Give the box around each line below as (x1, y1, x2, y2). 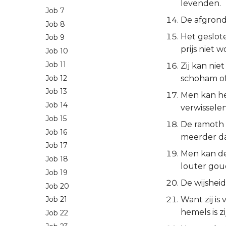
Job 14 (45, 100, 68, 110)
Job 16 (45, 127, 67, 137)
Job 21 (45, 195, 67, 204)
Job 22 (45, 208, 68, 218)
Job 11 (45, 60, 66, 69)
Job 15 (45, 114, 67, 123)
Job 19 (45, 167, 68, 177)
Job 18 (45, 154, 68, 164)
